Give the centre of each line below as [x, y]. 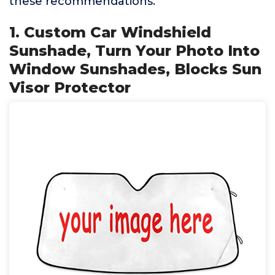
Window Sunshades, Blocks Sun [135, 69]
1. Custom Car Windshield [110, 32]
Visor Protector [70, 87]
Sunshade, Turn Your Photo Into [134, 51]
